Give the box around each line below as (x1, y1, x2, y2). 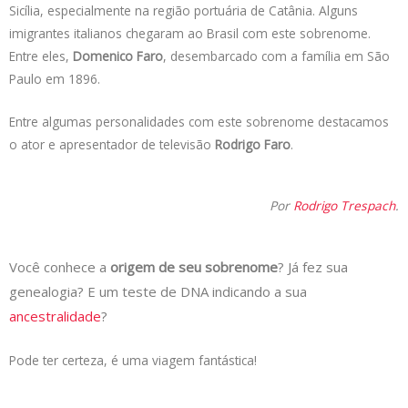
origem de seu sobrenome (110, 257, 278, 276)
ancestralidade (9, 306, 101, 325)
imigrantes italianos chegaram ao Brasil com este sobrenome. (9, 25, 371, 43)
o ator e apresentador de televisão (9, 135, 215, 153)
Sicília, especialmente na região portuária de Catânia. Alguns (9, 2, 358, 20)
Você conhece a (9, 257, 110, 276)
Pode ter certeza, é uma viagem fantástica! (9, 351, 257, 369)
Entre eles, (9, 47, 73, 66)
